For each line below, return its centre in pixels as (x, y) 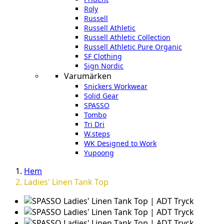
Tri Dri (94, 124)
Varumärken (88, 76)
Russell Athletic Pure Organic (133, 47)
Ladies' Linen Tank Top (66, 182)
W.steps (97, 134)
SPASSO (97, 105)
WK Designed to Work (120, 143)
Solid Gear (101, 96)
